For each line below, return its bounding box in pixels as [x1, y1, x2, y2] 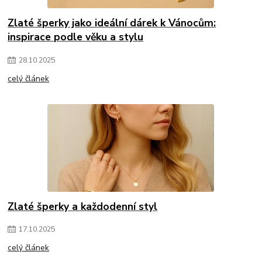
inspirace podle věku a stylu [8, 29, 144, 44]
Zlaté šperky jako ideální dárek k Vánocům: [8, 15, 216, 30]
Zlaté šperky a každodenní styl [8, 199, 158, 213]
